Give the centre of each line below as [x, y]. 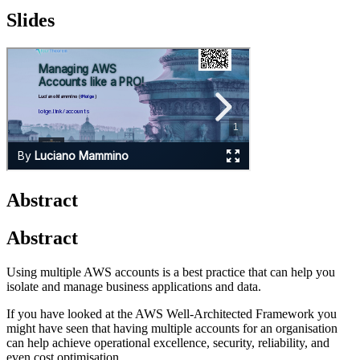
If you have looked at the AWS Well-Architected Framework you [172, 314]
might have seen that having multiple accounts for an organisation [172, 329]
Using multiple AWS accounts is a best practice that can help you [171, 272]
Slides [31, 20]
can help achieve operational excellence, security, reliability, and [168, 343]
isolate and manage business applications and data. [134, 287]
